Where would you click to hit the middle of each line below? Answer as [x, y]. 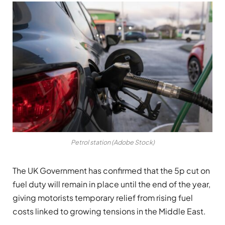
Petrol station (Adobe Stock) [113, 142]
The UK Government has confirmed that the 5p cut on [111, 171]
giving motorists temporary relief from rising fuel [103, 198]
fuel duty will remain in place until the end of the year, [111, 184]
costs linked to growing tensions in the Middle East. [109, 211]
